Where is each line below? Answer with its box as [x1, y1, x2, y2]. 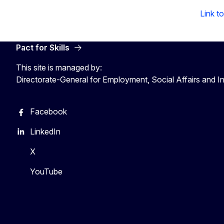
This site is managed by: [16, 62, 102, 72]
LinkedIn [30, 126, 60, 136]
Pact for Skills [16, 42, 69, 52]
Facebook [30, 106, 67, 116]
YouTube [30, 166, 62, 176]
